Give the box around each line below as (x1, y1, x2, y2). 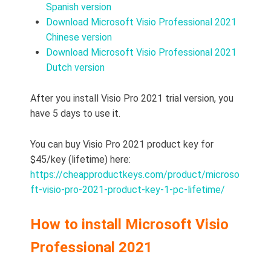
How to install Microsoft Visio (30, 216, 229, 233)
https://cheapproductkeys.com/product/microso (30, 169, 240, 181)
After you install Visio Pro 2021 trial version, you (30, 93, 233, 105)
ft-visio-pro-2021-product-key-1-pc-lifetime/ (30, 184, 225, 196)
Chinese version (46, 31, 112, 44)
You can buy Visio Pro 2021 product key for (30, 139, 214, 151)
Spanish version (46, 1, 111, 13)
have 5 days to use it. (30, 108, 120, 120)
